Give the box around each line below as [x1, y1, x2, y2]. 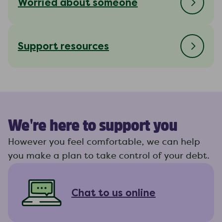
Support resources [18, 41, 109, 52]
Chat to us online [71, 187, 156, 198]
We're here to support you [8, 114, 177, 136]
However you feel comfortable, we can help [8, 138, 200, 147]
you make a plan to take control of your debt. [8, 152, 210, 161]
